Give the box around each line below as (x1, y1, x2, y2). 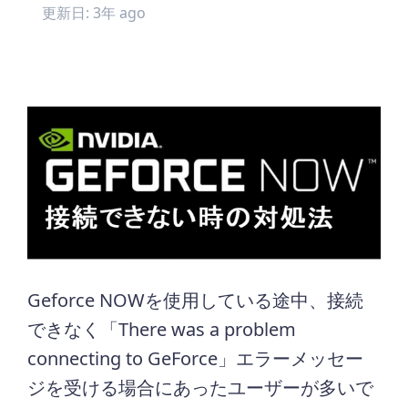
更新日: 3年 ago (42, 3, 147, 23)
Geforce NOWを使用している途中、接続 (27, 288, 364, 313)
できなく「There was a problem (27, 317, 297, 342)
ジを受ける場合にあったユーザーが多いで (27, 375, 374, 401)
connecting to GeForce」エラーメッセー (27, 346, 364, 372)
